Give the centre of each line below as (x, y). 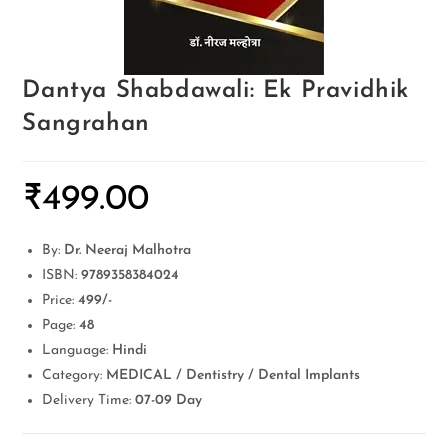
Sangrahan (86, 124)
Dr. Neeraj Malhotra (128, 250)
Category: (74, 375)
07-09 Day (169, 400)
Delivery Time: (89, 400)
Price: (60, 300)
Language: (77, 350)
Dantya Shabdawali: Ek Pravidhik (216, 91)
